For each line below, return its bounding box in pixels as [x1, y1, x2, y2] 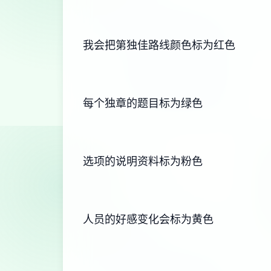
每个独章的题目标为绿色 [83, 97, 203, 109]
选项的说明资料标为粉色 [83, 155, 203, 168]
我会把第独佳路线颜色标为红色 [83, 39, 235, 51]
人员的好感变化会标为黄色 [83, 213, 214, 226]
